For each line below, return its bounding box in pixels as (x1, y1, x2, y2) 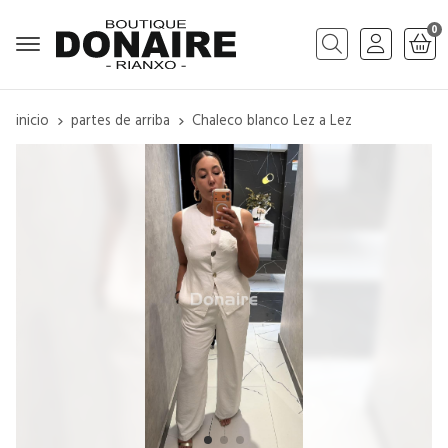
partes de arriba (71, 110, 170, 131)
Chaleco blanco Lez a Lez (192, 110, 352, 131)
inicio (16, 110, 49, 131)
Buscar (315, 47, 360, 70)
